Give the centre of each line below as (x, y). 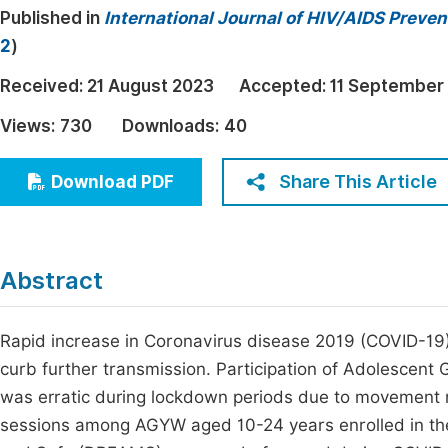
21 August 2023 (150, 86)
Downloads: (170, 126)
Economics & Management (132, 19)
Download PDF (112, 182)
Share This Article (358, 181)
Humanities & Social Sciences (142, 56)
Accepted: (284, 86)
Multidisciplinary (93, 93)
